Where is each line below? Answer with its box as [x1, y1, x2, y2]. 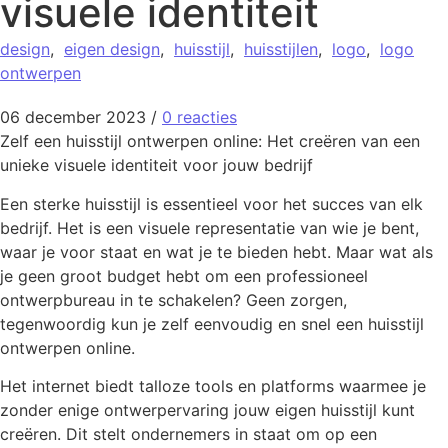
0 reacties [162, 107, 237, 128]
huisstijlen [244, 39, 318, 60]
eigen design [64, 39, 160, 60]
